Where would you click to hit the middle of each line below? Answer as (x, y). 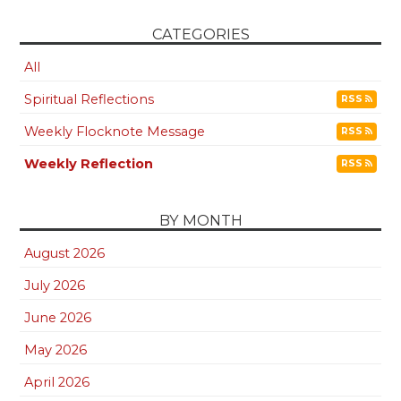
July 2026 (55, 286)
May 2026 (56, 350)
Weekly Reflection (89, 164)
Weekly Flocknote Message (115, 132)
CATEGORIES (200, 34)
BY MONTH (200, 221)
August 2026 (65, 254)
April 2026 (57, 383)
